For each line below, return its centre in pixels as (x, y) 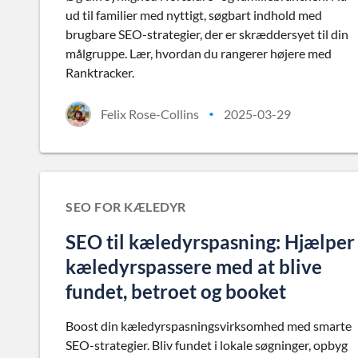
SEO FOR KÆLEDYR (126, 207)
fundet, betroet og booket (176, 291)
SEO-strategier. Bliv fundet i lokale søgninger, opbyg (207, 345)
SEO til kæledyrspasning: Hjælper (210, 242)
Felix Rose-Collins (150, 114)
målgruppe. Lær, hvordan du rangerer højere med (199, 53)
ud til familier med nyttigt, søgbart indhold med (194, 15)
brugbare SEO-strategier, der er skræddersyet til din (207, 34)
